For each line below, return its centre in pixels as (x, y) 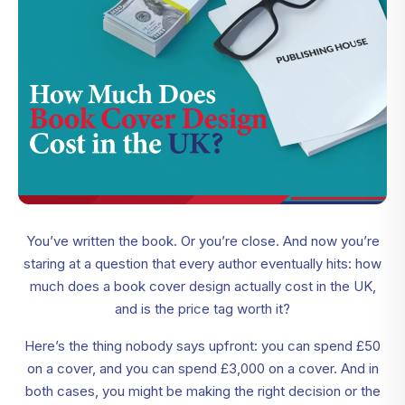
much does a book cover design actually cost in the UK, (202, 287)
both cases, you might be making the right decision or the (202, 391)
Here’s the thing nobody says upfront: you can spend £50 (202, 346)
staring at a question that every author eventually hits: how (202, 264)
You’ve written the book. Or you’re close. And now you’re (202, 241)
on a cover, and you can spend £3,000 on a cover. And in (202, 369)
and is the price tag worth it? (202, 309)
